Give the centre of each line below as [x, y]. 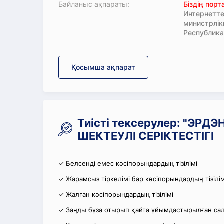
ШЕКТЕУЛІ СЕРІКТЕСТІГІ [146, 136]
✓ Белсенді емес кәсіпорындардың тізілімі [128, 163]
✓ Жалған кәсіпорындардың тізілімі [116, 194]
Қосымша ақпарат [103, 67]
